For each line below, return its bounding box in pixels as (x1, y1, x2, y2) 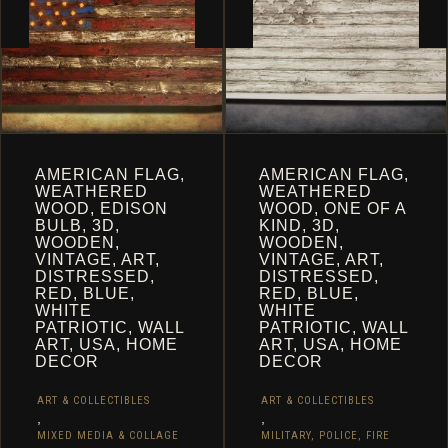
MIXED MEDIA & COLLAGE (37, 429, 179, 442)
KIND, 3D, (259, 217, 340, 234)
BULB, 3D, (35, 217, 120, 234)
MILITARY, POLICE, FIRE (261, 429, 390, 442)
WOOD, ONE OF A (259, 200, 407, 217)
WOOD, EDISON (35, 200, 168, 217)
